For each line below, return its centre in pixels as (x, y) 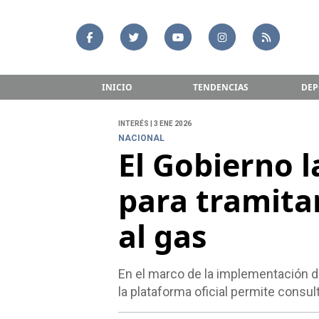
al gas (162, 236)
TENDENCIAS (220, 87)
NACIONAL (141, 138)
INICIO (117, 87)
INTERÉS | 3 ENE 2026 (155, 124)
